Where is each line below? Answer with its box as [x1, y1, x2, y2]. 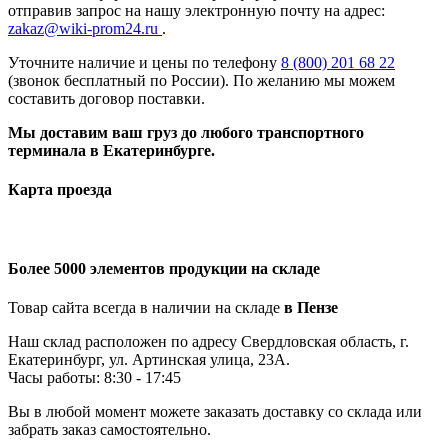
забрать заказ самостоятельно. [8, 420, 211, 438]
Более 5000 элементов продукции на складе [8, 259, 320, 277]
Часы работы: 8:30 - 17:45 [8, 368, 181, 386]
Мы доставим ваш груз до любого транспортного [8, 123, 364, 141]
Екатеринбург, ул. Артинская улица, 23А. [8, 350, 290, 368]
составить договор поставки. [8, 89, 205, 107]
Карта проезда [8, 181, 112, 199]
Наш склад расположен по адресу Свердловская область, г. [8, 332, 409, 350]
